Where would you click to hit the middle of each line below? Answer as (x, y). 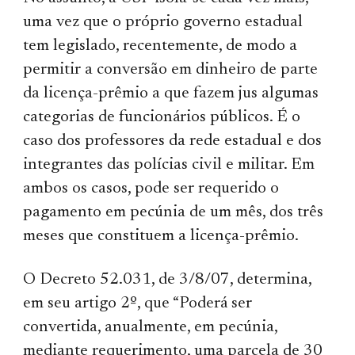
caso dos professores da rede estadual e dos (173, 141)
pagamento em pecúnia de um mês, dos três (174, 212)
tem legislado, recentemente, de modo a (160, 46)
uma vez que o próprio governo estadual (163, 22)
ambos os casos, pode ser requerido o (151, 189)
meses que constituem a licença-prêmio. (161, 236)
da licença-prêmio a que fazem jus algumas (171, 94)
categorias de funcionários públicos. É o (162, 117)
